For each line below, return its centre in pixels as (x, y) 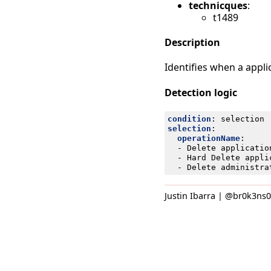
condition (189, 119)
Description (192, 42)
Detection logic (201, 92)
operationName (208, 138)
